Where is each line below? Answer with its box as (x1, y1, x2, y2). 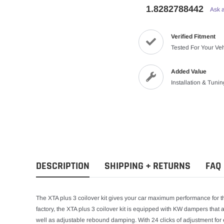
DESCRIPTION (36, 159, 89, 173)
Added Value (171, 68, 207, 75)
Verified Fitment (171, 33, 216, 40)
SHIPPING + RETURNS (104, 159, 190, 173)
